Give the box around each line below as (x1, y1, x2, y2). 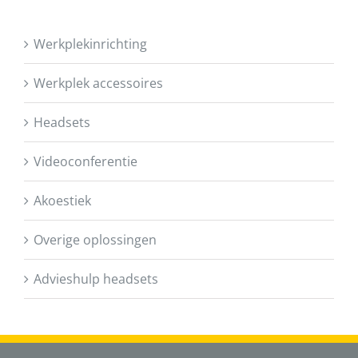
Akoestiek (34, 192, 91, 210)
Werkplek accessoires (34, 74, 163, 93)
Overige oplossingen (34, 231, 157, 249)
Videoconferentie (34, 153, 137, 171)
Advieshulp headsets (34, 270, 158, 288)
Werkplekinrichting (34, 35, 147, 54)
